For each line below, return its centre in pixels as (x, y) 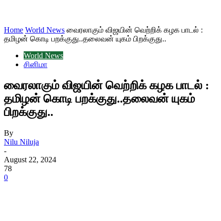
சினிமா (36, 64)
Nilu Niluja (21, 142)
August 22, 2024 (30, 159)
